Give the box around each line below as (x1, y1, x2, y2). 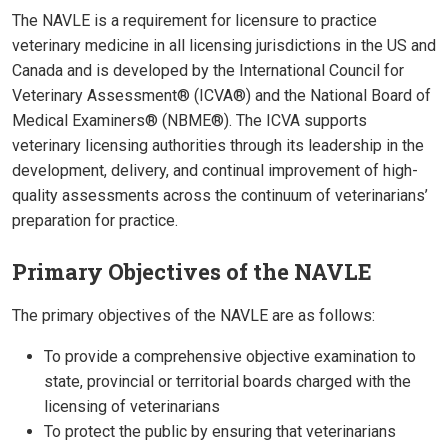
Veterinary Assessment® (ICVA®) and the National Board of (12, 86, 431, 106)
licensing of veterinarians (44, 397, 220, 417)
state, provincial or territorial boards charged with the (44, 372, 411, 392)
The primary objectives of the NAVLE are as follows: (12, 306, 375, 326)
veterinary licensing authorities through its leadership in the (12, 136, 424, 156)
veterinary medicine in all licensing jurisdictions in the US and (12, 36, 436, 56)
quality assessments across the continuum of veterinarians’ (12, 186, 428, 206)
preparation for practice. (12, 211, 178, 231)
